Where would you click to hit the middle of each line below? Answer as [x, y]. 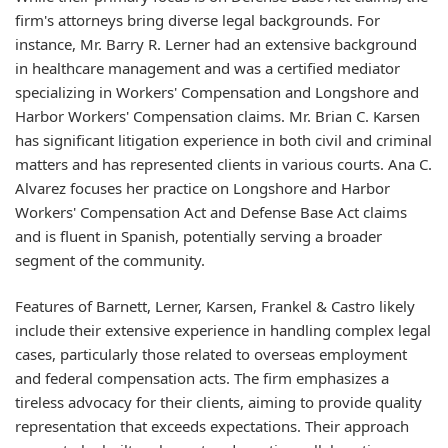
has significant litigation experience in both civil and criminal [223, 139]
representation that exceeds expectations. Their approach [212, 426]
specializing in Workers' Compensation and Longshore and [217, 91]
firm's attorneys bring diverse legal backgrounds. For [197, 19]
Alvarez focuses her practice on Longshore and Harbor [202, 187]
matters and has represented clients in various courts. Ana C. [223, 163]
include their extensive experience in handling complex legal [223, 330]
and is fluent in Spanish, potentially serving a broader [198, 235]
